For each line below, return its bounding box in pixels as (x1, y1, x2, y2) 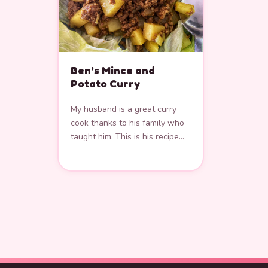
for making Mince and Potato (71, 144, 179, 156)
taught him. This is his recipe (71, 130, 179, 142)
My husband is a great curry (71, 103, 176, 115)
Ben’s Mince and (71, 63, 155, 77)
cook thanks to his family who (71, 117, 184, 129)
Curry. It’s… (71, 158, 111, 170)
